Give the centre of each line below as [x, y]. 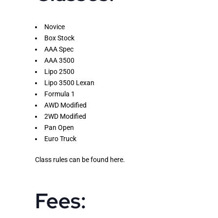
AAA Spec [59, 49]
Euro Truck [60, 138]
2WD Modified [65, 116]
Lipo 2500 [59, 71]
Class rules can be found [73, 159]
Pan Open [59, 127]
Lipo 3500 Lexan [69, 82]
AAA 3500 [59, 60]
